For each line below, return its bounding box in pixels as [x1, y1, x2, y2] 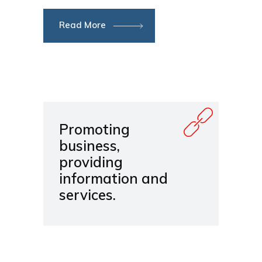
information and [59, 170, 168, 188]
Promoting [59, 120, 130, 139]
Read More [59, 19, 108, 31]
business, [59, 137, 120, 155]
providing [59, 153, 123, 171]
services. [59, 186, 116, 204]
